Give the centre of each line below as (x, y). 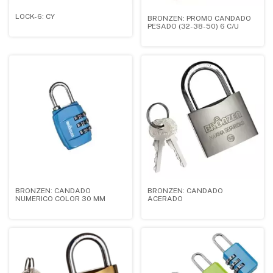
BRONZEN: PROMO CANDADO (199, 19)
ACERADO (165, 198)
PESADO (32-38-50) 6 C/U (193, 27)
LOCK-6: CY (35, 17)
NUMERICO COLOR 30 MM (60, 198)
